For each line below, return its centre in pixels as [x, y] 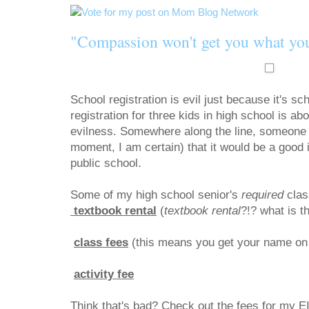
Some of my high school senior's [156, 195]
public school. [106, 163]
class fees [101, 243]
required [264, 195]
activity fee [104, 275]
